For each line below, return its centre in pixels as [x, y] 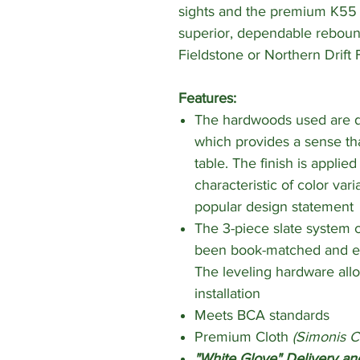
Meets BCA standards [262, 315]
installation [227, 294]
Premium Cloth [243, 337]
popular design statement [274, 207]
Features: [207, 98]
